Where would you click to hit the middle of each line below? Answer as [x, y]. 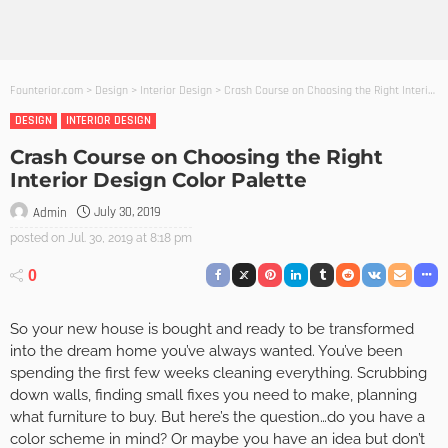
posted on [37, 237]
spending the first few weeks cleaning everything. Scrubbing [218, 373]
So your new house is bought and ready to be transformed [212, 329]
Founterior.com [46, 90]
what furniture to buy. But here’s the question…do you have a [217, 417]
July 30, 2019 [127, 212]
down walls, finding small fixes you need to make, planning [213, 395]
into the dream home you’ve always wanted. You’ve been [206, 351]
